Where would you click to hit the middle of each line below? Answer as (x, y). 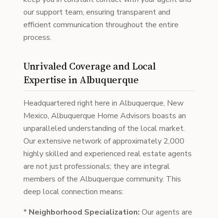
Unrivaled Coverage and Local (90, 66)
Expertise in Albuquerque (81, 80)
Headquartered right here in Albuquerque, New (103, 103)
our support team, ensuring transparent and (97, 12)
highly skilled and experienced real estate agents (108, 154)
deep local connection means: (73, 192)
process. (37, 37)
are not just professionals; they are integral (97, 166)
